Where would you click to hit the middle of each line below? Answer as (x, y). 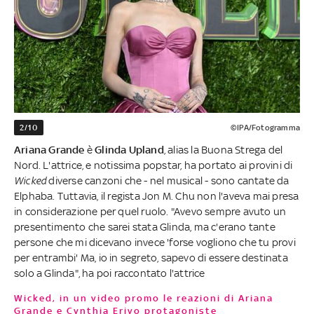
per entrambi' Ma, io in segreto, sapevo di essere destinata (151, 257)
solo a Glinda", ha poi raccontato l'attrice (110, 273)
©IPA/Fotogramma (265, 127)
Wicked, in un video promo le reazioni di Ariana (19, 298)
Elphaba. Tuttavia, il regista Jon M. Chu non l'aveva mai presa (157, 196)
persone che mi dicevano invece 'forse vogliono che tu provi (155, 242)
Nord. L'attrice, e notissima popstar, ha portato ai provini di (153, 165)
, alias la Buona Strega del (223, 149)
